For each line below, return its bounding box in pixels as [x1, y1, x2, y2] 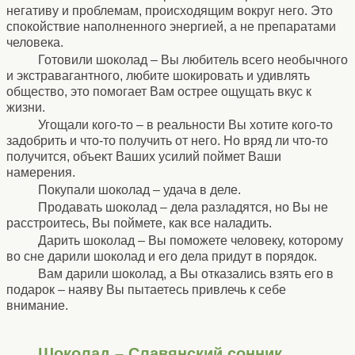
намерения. [6, 165, 75, 179]
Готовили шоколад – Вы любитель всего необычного [38, 52, 348, 67]
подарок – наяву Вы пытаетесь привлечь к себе [6, 282, 286, 296]
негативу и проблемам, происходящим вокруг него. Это [6, 3, 333, 17]
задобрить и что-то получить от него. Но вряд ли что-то [6, 133, 328, 147]
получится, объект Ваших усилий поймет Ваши [6, 149, 281, 163]
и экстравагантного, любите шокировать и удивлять [6, 68, 310, 82]
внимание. [6, 298, 68, 312]
